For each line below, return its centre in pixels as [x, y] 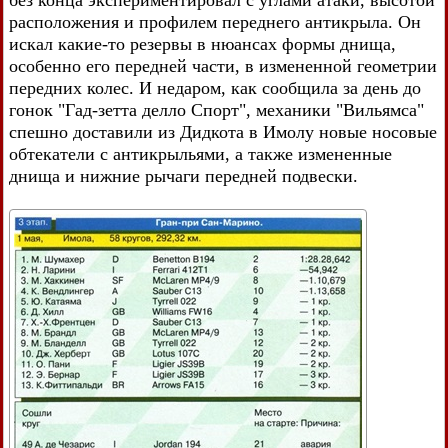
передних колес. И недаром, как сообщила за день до [215, 88]
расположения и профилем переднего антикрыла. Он [215, 22]
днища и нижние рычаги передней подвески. [183, 176]
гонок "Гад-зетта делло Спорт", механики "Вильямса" [216, 110]
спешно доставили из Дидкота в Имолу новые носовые [223, 132]
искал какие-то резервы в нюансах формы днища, [202, 44]
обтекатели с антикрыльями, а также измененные [200, 154]
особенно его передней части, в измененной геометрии [223, 66]
